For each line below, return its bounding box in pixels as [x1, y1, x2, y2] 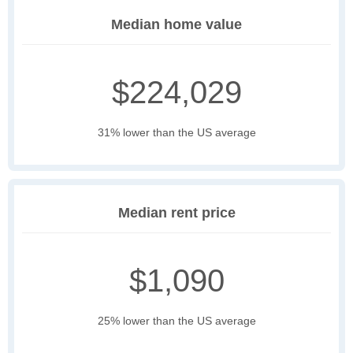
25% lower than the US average [97, 314, 256, 328]
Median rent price [117, 205, 236, 221]
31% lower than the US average [97, 126, 256, 139]
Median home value [111, 17, 242, 33]
